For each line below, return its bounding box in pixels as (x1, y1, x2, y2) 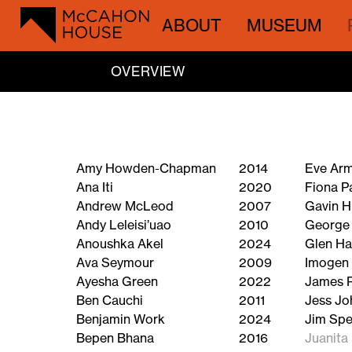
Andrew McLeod (76, 198, 174, 214)
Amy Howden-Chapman (76, 160, 217, 177)
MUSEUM (246, 14, 322, 35)
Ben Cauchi (76, 292, 144, 309)
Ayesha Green (76, 273, 159, 290)
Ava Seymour (76, 255, 155, 271)
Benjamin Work (76, 311, 166, 328)
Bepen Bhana (76, 330, 155, 346)
